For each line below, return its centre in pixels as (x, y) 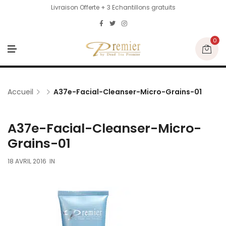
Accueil (20, 92)
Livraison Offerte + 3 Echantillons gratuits (113, 7)
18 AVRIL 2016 (27, 161)
